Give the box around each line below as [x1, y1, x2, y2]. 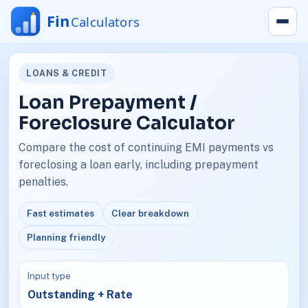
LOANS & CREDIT [26, 67, 107, 78]
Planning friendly [27, 231, 106, 243]
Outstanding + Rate [27, 287, 133, 301]
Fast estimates [27, 207, 95, 219]
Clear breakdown [111, 207, 190, 219]
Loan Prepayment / [18, 91, 197, 115]
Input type [27, 270, 71, 282]
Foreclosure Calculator [18, 111, 235, 135]
